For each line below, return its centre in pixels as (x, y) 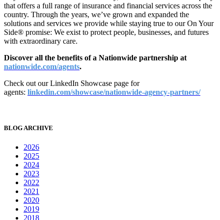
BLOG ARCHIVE (28, 128)
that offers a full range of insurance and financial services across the (108, 6)
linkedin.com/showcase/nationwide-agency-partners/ (114, 92)
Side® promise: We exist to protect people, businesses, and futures (106, 32)
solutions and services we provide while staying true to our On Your (109, 24)
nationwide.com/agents (42, 67)
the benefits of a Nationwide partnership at (116, 58)
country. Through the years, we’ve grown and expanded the (96, 15)
